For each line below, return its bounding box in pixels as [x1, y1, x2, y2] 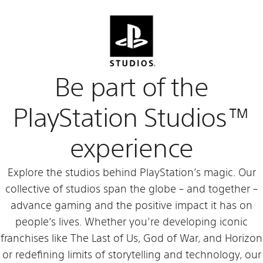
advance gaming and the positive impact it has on [11, 198, 252, 212]
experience [69, 133, 194, 164]
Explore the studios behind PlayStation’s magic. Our [7, 166, 256, 179]
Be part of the [54, 72, 209, 103]
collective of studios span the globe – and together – [5, 182, 258, 195]
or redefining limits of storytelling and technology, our [2, 248, 261, 261]
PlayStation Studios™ [12, 103, 251, 133]
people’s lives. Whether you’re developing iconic [15, 215, 248, 228]
